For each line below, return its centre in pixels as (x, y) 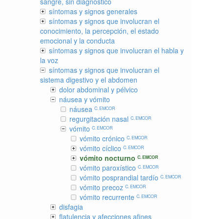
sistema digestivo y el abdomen (89, 80)
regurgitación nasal (100, 119)
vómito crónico (103, 138)
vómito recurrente (108, 197)
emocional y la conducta (77, 41)
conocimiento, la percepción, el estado (99, 31)
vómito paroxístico (109, 168)
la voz (49, 60)
